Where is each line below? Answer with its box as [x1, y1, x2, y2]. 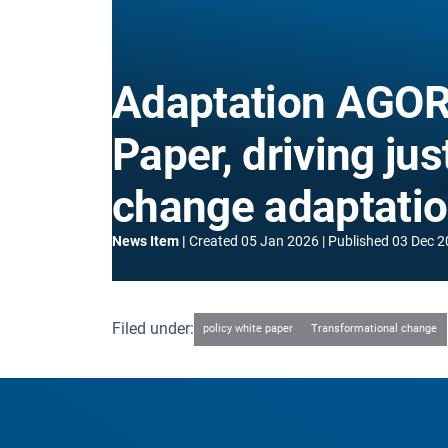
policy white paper [203, 322, 294, 336]
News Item [112, 233, 179, 249]
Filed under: [112, 319, 194, 339]
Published [328, 233, 389, 249]
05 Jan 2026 [241, 233, 319, 249]
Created [189, 233, 238, 249]
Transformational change [311, 322, 438, 336]
